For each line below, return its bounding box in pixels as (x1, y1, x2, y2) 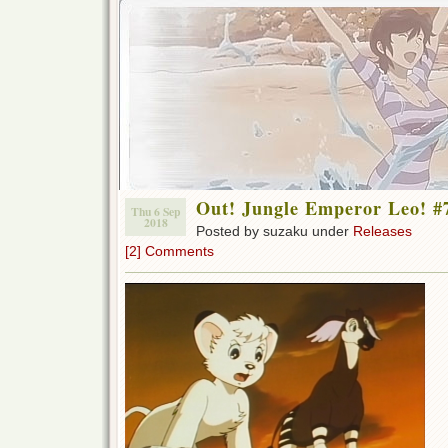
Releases (353, 223, 412, 239)
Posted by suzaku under (196, 223, 353, 239)
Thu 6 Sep (131, 203, 180, 220)
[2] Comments (125, 243, 214, 259)
